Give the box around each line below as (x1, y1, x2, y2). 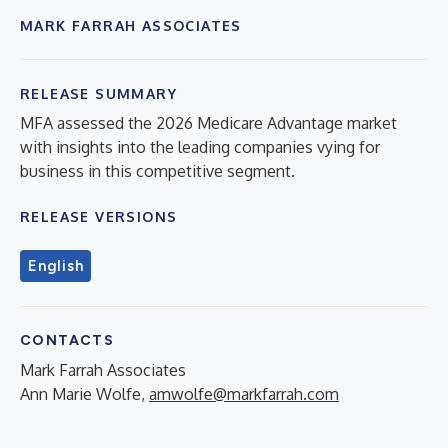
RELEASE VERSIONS (20, 207, 178, 225)
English (28, 256, 84, 275)
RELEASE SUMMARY (20, 84, 177, 102)
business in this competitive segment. (20, 160, 295, 181)
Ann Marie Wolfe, (20, 383, 149, 404)
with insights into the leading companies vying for (20, 136, 380, 157)
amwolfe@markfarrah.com (149, 383, 339, 404)
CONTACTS (20, 331, 115, 349)
